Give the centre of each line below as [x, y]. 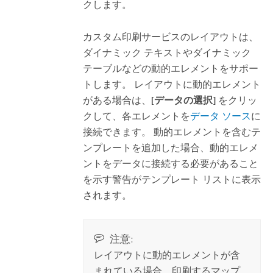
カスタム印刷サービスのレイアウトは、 [170, 37]
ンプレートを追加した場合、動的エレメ [170, 147]
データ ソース [220, 116]
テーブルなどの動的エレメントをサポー [170, 68]
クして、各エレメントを [136, 116]
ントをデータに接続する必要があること [170, 163]
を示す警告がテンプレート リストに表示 [172, 179]
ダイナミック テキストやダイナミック [167, 52]
